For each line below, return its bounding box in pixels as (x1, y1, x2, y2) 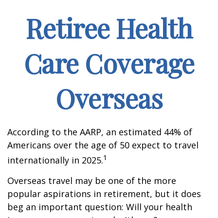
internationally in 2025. (7, 154, 103, 166)
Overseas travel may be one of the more (7, 175, 176, 186)
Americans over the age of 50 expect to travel (7, 139, 199, 151)
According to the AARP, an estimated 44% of (7, 126, 192, 138)
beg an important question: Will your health (7, 201, 192, 213)
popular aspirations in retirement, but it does (7, 188, 201, 200)
